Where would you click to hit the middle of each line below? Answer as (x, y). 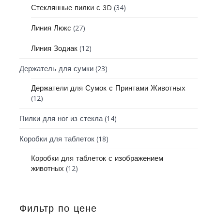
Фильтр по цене (58, 208)
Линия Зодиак (54, 48)
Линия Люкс (51, 28)
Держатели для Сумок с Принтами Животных (108, 88)
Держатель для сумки (57, 69)
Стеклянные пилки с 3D (72, 8)
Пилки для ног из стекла (61, 118)
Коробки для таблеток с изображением (97, 158)
